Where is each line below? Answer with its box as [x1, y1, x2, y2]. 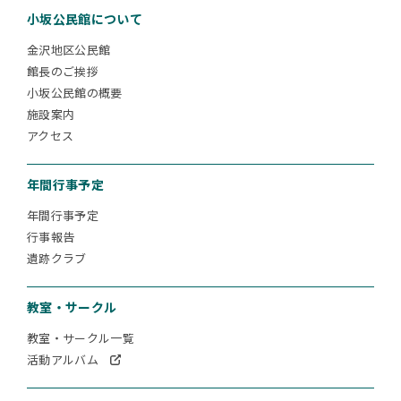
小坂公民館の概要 [27, 84, 123, 102]
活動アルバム [27, 351, 98, 369]
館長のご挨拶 [27, 63, 98, 81]
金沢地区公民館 [27, 41, 111, 59]
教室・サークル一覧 [27, 329, 134, 347]
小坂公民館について [27, 10, 143, 29]
